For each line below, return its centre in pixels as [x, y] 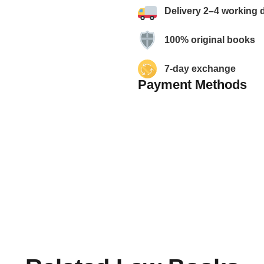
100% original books [210, 40]
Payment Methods [192, 85]
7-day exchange [200, 69]
